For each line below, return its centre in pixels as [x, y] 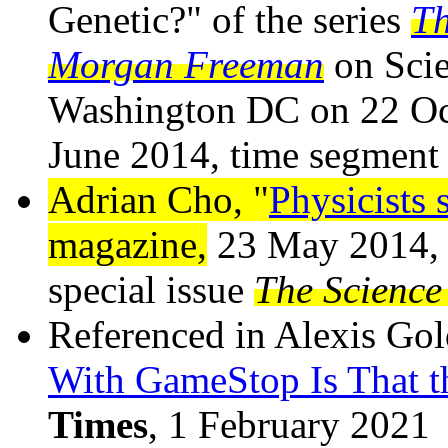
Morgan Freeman [186, 65]
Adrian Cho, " [158, 200]
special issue [151, 290]
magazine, [127, 245]
